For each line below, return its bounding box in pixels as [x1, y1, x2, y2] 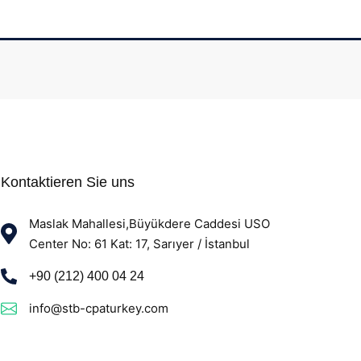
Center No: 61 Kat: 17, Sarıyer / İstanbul [28, 236, 250, 251]
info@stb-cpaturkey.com [28, 301, 168, 316]
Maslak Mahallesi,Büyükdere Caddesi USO [28, 216, 270, 231]
